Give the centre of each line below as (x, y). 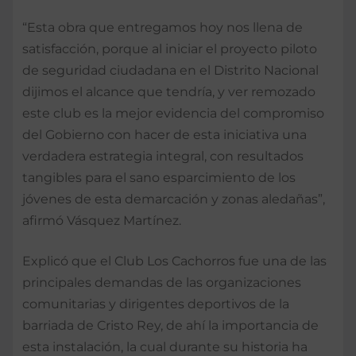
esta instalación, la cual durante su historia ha (165, 346)
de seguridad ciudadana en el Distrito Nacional (170, 70)
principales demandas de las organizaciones (162, 282)
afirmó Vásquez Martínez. (102, 220)
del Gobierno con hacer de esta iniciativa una (164, 134)
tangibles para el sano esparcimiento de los (159, 177)
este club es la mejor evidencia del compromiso (173, 113)
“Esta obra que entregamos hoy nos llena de (163, 27)
